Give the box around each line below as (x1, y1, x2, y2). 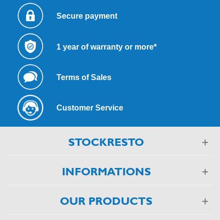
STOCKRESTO (68, 135, 144, 150)
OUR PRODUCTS (60, 193, 153, 209)
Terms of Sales (56, 73, 111, 82)
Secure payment (56, 12, 117, 21)
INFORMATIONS (61, 164, 151, 180)
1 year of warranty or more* (56, 42, 159, 51)
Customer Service (56, 104, 123, 112)
